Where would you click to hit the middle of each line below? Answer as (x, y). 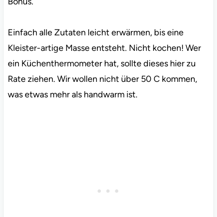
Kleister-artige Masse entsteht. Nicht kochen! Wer (104, 48)
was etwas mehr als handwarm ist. (72, 94)
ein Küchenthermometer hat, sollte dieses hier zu (101, 63)
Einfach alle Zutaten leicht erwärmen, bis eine (95, 32)
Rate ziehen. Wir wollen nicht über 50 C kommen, (102, 79)
